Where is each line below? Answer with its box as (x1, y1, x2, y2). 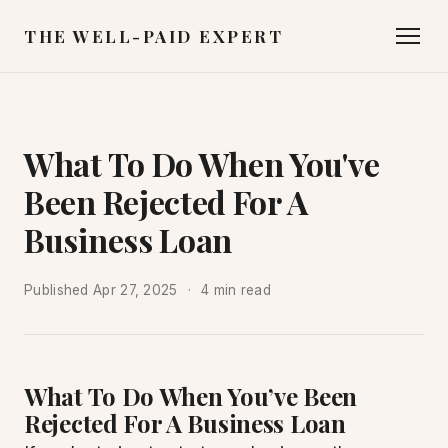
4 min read (200, 282, 271, 298)
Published (24, 282, 93, 298)
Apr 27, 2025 (93, 282, 178, 298)
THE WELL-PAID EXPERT (24, 25, 283, 47)
